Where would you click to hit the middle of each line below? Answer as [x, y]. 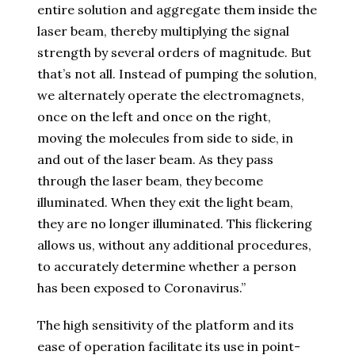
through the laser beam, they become [150, 181]
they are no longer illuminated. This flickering [175, 224]
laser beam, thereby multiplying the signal [163, 31]
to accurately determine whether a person [167, 267]
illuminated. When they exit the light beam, [165, 202]
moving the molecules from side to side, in [165, 138]
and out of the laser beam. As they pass [155, 160]
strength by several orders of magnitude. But [174, 53]
